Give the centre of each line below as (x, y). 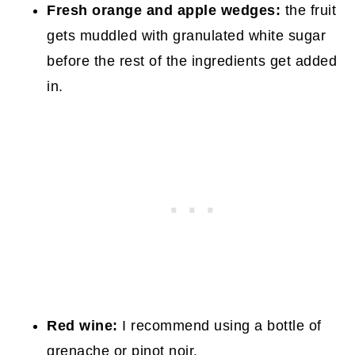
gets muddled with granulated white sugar (187, 35)
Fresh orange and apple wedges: (164, 10)
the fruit (309, 10)
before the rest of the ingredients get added (192, 61)
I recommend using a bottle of (219, 325)
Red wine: (82, 325)
